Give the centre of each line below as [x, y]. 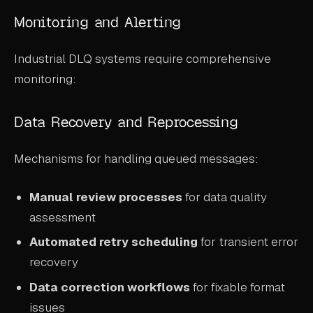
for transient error [248, 242]
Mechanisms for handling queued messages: [136, 159]
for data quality [225, 197]
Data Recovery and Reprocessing [126, 122]
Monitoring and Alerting [98, 22]
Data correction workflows [110, 287]
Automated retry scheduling [114, 242]
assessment [63, 217]
